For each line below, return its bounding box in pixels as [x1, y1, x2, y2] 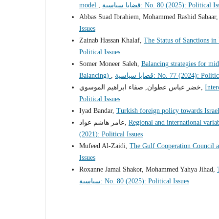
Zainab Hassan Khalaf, [79, 37, 144, 44]
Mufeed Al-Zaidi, [79, 142, 130, 150]
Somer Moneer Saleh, [79, 60, 141, 68]
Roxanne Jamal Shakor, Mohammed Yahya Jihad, [79, 166, 217, 174]
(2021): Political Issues [79, 131, 143, 138]
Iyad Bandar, [79, 107, 116, 115]
